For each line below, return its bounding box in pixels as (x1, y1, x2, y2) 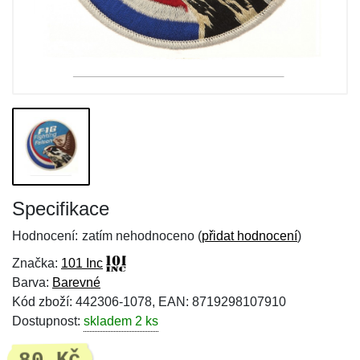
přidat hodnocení (202, 229, 297, 243)
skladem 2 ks (84, 314, 158, 328)
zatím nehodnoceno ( (82, 229, 202, 243)
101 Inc (61, 256, 103, 270)
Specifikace (12, 198, 109, 219)
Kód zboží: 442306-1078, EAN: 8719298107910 (12, 295, 286, 309)
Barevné (52, 276, 100, 289)
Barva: (12, 276, 52, 289)
